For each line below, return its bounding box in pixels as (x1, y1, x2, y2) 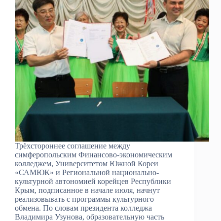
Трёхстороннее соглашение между (15, 142, 130, 150)
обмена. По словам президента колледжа (15, 204, 152, 213)
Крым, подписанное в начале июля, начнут (15, 186, 160, 195)
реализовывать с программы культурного (15, 195, 154, 204)
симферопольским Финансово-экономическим (15, 150, 172, 159)
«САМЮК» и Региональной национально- (15, 168, 159, 177)
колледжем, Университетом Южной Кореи (15, 159, 158, 168)
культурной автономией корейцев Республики (15, 177, 171, 186)
